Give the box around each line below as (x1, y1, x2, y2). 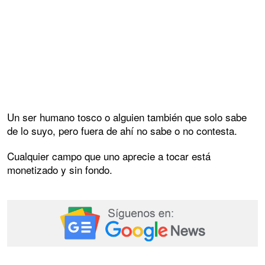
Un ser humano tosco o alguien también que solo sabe (7, 109, 247, 124)
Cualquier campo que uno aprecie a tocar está (7, 148, 211, 163)
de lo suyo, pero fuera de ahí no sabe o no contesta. (7, 122, 237, 138)
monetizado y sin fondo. (7, 161, 112, 177)
